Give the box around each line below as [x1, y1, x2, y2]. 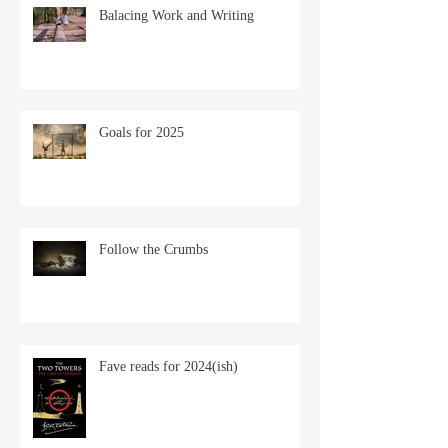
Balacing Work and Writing [99, 7, 254, 23]
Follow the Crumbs [99, 241, 208, 257]
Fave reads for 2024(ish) [99, 358, 238, 374]
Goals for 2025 [99, 124, 184, 140]
